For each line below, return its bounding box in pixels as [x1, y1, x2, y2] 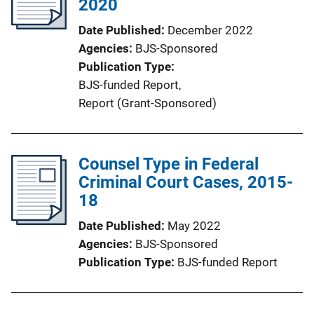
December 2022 [168, 22, 253, 37]
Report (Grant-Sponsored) [78, 95, 217, 110]
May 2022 [168, 218, 221, 233]
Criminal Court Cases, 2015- [78, 172, 293, 192]
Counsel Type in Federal [78, 153, 259, 174]
